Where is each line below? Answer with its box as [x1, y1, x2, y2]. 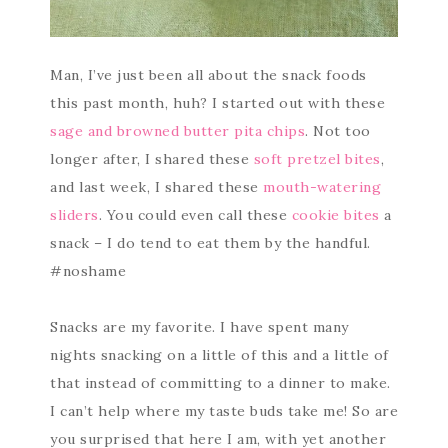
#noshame [50, 262, 126, 280]
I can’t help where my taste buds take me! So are [50, 402, 398, 420]
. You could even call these [98, 206, 292, 224]
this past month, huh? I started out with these [50, 94, 385, 112]
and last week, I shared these [50, 178, 263, 196]
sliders [50, 206, 99, 224]
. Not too [305, 122, 371, 140]
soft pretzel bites [253, 150, 381, 168]
